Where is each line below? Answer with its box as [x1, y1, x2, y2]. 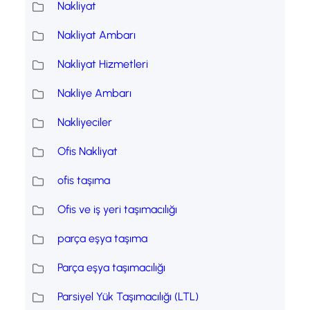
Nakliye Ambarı [57, 86, 131, 100]
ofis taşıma [57, 174, 110, 188]
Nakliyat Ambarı [57, 28, 136, 42]
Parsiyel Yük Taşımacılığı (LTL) [57, 290, 199, 304]
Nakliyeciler [57, 116, 112, 129]
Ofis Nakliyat [57, 145, 118, 158]
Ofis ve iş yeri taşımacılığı [57, 203, 177, 217]
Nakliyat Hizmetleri [57, 57, 148, 71]
